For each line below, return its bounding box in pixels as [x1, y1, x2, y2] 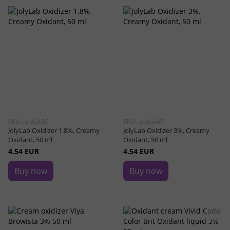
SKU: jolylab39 [8, 117, 49, 126]
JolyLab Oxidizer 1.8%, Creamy [8, 126, 100, 135]
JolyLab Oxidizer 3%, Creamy [123, 126, 209, 135]
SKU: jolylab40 [123, 117, 164, 126]
